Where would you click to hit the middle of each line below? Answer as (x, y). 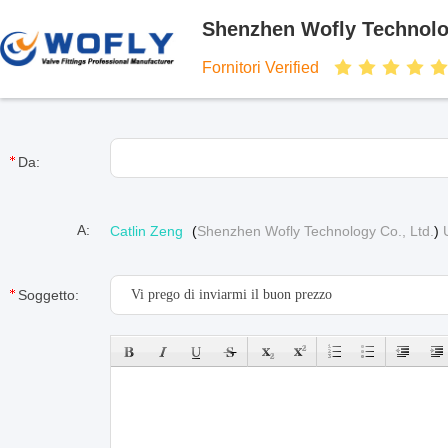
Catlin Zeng (146, 231)
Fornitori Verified (260, 67)
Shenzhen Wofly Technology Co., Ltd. (315, 231)
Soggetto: (48, 295)
